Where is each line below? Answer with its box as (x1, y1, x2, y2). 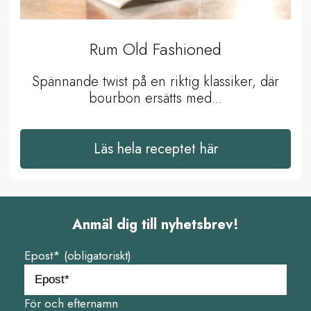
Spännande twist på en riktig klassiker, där (32, 71, 279, 92)
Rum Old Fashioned (90, 36, 221, 61)
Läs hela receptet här (93, 138, 218, 159)
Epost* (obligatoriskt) (24, 246, 131, 264)
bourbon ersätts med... (89, 87, 222, 108)
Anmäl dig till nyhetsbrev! (72, 214, 239, 235)
